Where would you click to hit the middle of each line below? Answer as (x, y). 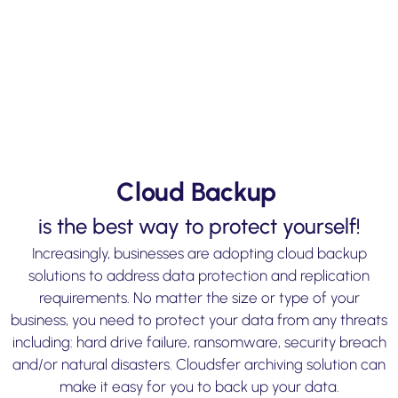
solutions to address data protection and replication (199, 275)
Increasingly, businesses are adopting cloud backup (199, 253)
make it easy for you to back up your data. (199, 386)
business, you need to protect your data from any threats (199, 319)
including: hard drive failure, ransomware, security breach (199, 342)
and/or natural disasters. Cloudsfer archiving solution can (199, 364)
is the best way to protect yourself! (199, 226)
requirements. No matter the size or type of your (199, 297)
